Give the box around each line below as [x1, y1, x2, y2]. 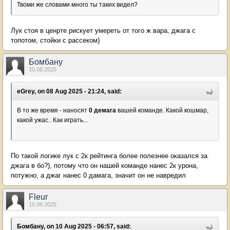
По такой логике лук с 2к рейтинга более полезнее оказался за [11, 152, 207, 160]
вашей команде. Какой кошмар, [116, 107, 208, 114]
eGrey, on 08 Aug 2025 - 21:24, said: [17, 88, 122, 95]
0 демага [89, 107, 116, 114]
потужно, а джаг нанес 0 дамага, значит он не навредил [11, 171, 186, 179]
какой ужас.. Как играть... [17, 117, 89, 124]
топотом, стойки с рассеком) [11, 36, 100, 44]
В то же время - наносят [17, 107, 89, 114]
